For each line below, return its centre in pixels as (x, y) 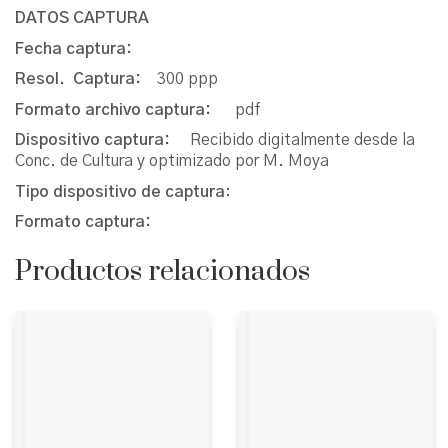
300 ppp (187, 79)
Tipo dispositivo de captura (120, 191)
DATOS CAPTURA (84, 18)
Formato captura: (87, 222)
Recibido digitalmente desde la (302, 140)
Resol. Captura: (86, 79)
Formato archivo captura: (125, 109)
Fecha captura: (93, 48)
